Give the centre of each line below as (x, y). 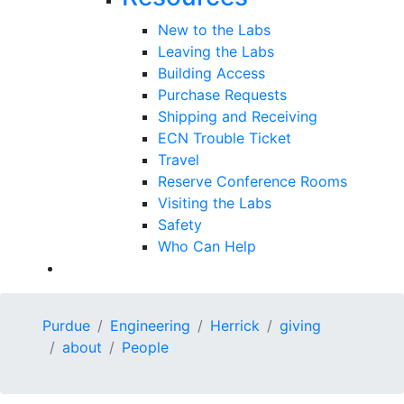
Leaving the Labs (216, 51)
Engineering (150, 325)
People (145, 347)
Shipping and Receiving (238, 116)
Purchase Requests (222, 94)
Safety (180, 224)
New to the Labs (214, 29)
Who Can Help (207, 246)
